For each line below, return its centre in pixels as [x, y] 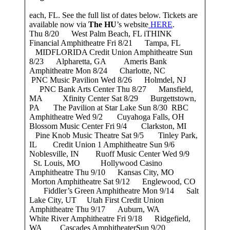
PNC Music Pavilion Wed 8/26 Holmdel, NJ [114, 80]
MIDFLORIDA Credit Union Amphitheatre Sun [111, 52]
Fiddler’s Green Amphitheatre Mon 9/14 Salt [114, 190]
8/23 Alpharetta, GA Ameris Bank [98, 61]
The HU [102, 24]
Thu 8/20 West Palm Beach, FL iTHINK [101, 33]
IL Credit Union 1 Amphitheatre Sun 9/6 [108, 144]
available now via [59, 24]
